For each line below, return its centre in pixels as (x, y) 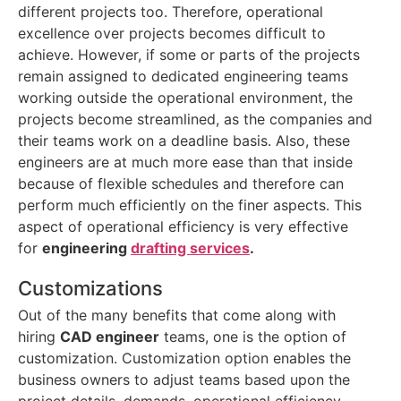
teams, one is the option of (253, 337)
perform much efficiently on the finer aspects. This (190, 205)
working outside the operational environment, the (185, 98)
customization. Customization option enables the (184, 358)
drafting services (190, 248)
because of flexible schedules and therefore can (181, 184)
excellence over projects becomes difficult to (172, 34)
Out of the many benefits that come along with (177, 316)
